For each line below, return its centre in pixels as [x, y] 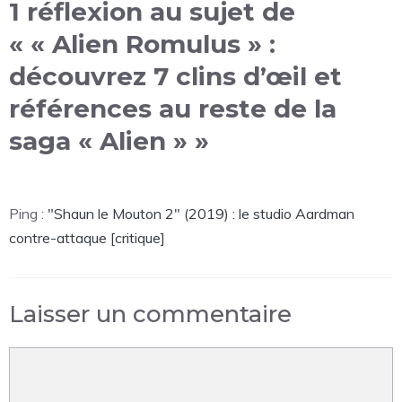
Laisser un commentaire [150, 314]
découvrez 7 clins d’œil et [175, 76]
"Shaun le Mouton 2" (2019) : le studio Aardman [201, 213]
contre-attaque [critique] [87, 237]
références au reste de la [173, 108]
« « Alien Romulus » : [142, 44]
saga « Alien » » [109, 140]
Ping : [28, 213]
